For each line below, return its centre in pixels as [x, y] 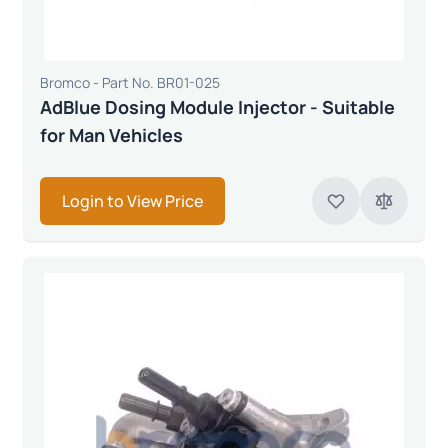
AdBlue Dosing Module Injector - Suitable [217, 106]
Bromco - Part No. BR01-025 [130, 82]
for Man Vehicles [111, 134]
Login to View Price [132, 200]
